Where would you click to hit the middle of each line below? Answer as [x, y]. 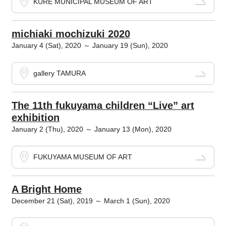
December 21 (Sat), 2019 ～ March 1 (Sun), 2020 [91, 201]
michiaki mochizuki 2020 [71, 34]
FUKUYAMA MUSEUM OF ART [82, 157]
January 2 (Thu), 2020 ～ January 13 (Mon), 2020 [91, 129]
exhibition [35, 118]
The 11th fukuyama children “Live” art [103, 106]
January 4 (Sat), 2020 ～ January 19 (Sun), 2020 [90, 46]
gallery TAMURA [59, 73]
